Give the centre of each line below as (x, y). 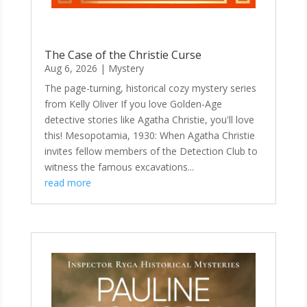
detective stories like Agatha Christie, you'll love (149, 119)
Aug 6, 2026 (71, 68)
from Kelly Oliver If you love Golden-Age (133, 103)
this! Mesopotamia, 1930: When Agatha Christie (149, 135)
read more (67, 182)
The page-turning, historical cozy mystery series (150, 88)
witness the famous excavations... (119, 167)
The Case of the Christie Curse (123, 54)
